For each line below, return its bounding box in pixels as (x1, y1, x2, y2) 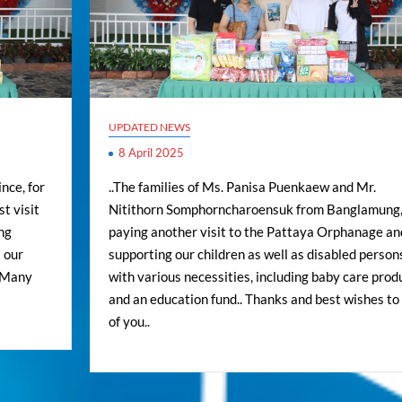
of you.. (108, 313, 150, 330)
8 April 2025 (118, 145, 184, 161)
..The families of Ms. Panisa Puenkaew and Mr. (108, 179, 376, 196)
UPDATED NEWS (108, 120, 190, 135)
